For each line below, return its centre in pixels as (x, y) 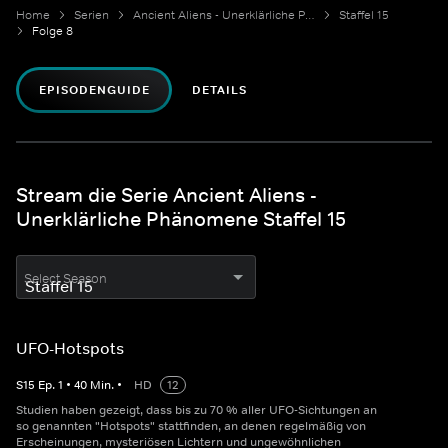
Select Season (65, 279)
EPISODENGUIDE (94, 90)
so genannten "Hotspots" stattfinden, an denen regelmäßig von (191, 426)
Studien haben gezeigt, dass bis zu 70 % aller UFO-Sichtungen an (196, 410)
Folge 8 (52, 31)
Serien (91, 15)
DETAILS (220, 90)
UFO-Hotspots (70, 348)
